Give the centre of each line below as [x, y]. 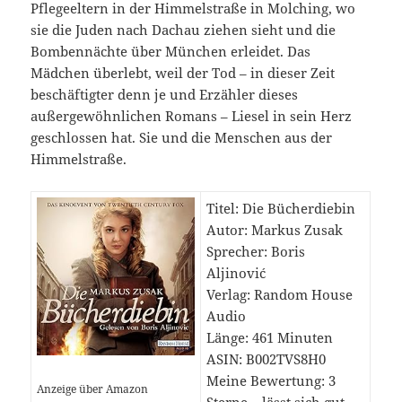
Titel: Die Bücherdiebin [281, 208]
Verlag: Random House [280, 294]
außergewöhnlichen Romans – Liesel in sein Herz [192, 115]
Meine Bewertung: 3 [271, 380]
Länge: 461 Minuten [270, 337]
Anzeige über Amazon [93, 389]
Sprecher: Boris [256, 251]
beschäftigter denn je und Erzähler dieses [165, 94]
